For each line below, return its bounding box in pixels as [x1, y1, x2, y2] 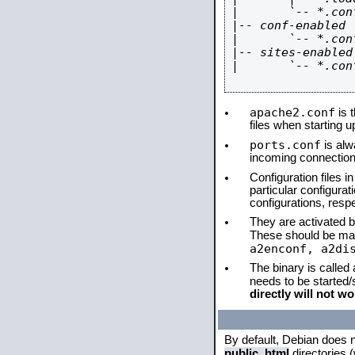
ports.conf [250, 138, 321, 151]
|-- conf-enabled [231, 18, 345, 32]
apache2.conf [250, 105, 335, 119]
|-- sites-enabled [231, 45, 353, 59]
